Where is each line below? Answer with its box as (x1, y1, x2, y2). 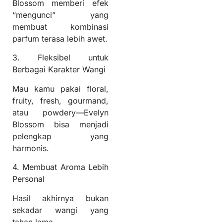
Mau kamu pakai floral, (12, 83, 109, 94)
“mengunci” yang (12, 10, 109, 20)
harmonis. (12, 143, 49, 153)
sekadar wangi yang (12, 205, 109, 215)
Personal (12, 174, 45, 184)
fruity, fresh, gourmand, (12, 95, 109, 106)
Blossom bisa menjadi (12, 119, 109, 129)
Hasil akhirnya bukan (12, 193, 109, 203)
